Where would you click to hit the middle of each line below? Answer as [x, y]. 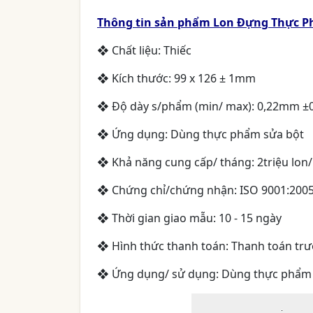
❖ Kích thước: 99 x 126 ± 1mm [176, 79]
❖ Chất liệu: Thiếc [144, 51]
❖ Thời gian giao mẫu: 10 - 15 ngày [196, 218]
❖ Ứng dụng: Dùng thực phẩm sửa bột [201, 134]
